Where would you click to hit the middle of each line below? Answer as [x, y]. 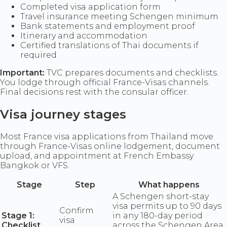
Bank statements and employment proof [108, 26]
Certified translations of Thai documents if [109, 46]
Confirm [77, 211]
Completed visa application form [90, 7]
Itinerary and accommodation [84, 36]
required [39, 55]
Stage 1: [18, 216]
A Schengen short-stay [161, 197]
